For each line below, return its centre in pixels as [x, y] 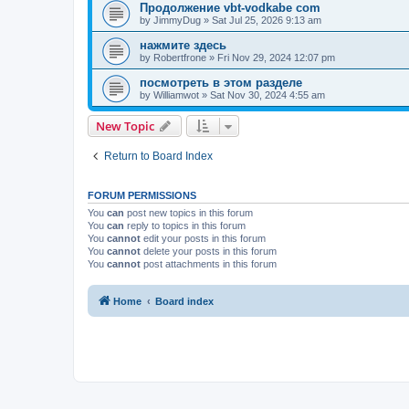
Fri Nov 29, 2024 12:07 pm [276, 57]
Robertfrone [180, 57]
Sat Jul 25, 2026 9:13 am [267, 20]
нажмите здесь [183, 45]
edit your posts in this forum [203, 238]
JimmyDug [177, 20]
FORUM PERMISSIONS [142, 195]
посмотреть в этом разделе [221, 82]
